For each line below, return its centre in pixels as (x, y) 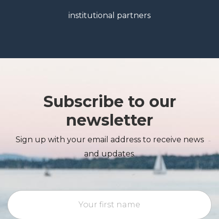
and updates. (109, 154)
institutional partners (109, 16)
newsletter (109, 120)
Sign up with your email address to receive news (109, 140)
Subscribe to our (109, 102)
